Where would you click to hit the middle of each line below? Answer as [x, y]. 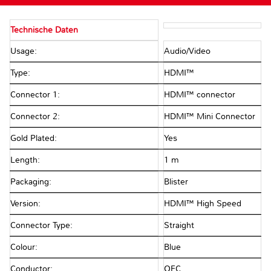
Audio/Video [187, 51]
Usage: [25, 51]
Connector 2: [36, 117]
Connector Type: [43, 226]
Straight [179, 226]
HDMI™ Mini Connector [209, 117]
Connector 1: [36, 95]
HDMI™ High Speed [202, 204]
